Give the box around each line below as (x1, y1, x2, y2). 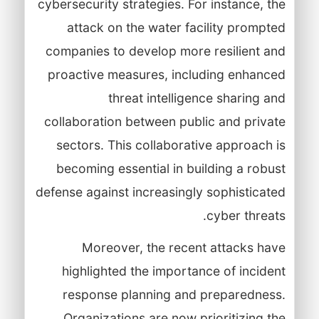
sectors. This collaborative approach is (56, 137, 286, 152)
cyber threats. (206, 207, 286, 223)
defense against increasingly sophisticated (35, 184, 286, 199)
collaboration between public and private (43, 113, 286, 129)
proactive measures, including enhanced (47, 66, 286, 82)
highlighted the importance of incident (61, 263, 286, 278)
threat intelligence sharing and (108, 90, 286, 105)
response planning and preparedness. (62, 286, 286, 302)
